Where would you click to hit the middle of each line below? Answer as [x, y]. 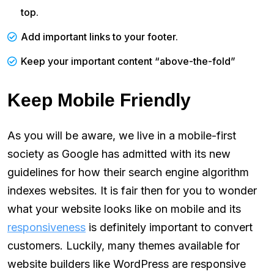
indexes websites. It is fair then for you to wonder [132, 190]
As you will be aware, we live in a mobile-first [122, 135]
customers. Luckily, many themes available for [124, 245]
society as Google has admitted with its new [119, 154]
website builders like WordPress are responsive [127, 264]
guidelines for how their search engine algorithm [128, 172]
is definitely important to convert [169, 227]
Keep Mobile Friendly [99, 100]
